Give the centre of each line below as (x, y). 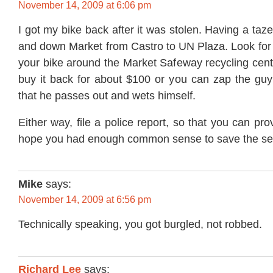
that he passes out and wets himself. (107, 95)
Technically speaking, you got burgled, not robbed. (140, 224)
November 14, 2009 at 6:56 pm (85, 200)
